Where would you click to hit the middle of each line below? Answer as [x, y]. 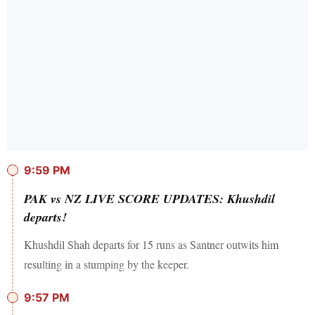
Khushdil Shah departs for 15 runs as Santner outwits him [151, 245]
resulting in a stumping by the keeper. [107, 264]
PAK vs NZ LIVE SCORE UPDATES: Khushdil [149, 199]
